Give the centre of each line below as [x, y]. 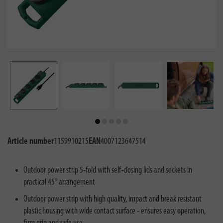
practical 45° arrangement [59, 182]
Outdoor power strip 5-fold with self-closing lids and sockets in [108, 170]
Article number [31, 142]
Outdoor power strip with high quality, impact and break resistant [112, 199]
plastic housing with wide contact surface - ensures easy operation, [114, 211]
